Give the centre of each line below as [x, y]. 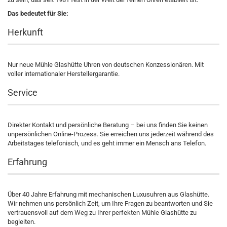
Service [23, 92]
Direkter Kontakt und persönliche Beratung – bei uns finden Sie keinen [108, 125]
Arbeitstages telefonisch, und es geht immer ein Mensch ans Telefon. [107, 143]
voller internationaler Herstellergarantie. [64, 74]
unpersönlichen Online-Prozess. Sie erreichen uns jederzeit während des [111, 134]
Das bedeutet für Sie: [38, 13]
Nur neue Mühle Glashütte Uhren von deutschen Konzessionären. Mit [106, 65]
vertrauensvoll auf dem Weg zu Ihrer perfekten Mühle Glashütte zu [102, 213]
